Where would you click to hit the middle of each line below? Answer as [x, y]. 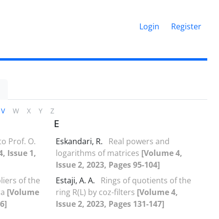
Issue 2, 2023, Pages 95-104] [108, 164]
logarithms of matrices [99, 153]
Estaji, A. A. [76, 180]
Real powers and [139, 141]
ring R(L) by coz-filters [96, 192]
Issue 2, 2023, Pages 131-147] [110, 204]
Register [186, 26]
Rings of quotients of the [146, 180]
